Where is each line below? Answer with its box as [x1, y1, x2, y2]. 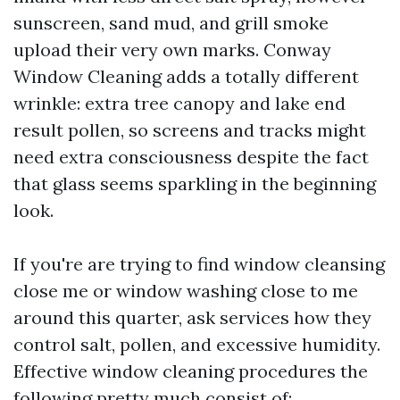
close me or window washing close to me [13, 279, 358, 302]
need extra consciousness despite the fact [13, 146, 369, 168]
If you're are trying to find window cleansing [13, 253, 385, 275]
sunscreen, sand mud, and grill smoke [13, 12, 329, 34]
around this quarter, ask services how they [13, 306, 371, 329]
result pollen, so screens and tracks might [13, 119, 366, 141]
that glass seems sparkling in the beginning [13, 172, 376, 195]
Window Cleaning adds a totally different [13, 65, 359, 87]
